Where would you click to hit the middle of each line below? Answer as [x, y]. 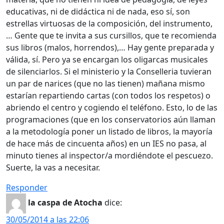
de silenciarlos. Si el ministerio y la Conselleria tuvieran [109, 71]
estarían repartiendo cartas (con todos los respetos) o [108, 95]
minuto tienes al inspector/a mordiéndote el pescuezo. [109, 155]
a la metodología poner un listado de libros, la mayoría [109, 131]
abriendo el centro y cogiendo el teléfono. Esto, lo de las [112, 107]
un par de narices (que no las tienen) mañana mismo [105, 83]
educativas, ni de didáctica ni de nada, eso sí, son [98, 11]
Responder [27, 187]
